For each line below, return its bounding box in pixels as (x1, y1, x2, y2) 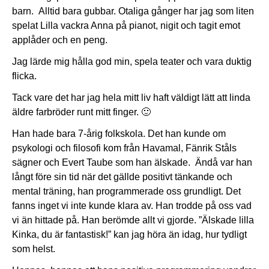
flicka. (12, 71, 37, 82)
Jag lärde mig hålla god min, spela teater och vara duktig (12, 56, 252, 67)
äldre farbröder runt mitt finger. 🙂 (12, 107, 151, 118)
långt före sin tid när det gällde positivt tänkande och (12, 172, 232, 183)
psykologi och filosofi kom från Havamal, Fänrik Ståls (12, 143, 237, 154)
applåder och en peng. (12, 35, 107, 46)
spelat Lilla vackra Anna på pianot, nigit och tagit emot (12, 20, 240, 31)
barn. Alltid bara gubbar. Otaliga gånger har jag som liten (12, 6, 254, 17)
